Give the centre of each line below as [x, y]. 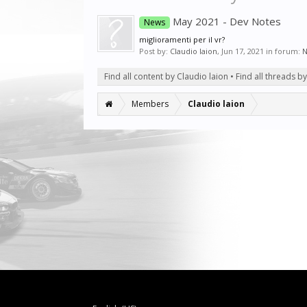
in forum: [283, 51]
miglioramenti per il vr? [182, 39]
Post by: [155, 51]
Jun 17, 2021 [243, 51]
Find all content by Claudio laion [166, 76]
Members [150, 104]
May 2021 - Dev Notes [225, 21]
